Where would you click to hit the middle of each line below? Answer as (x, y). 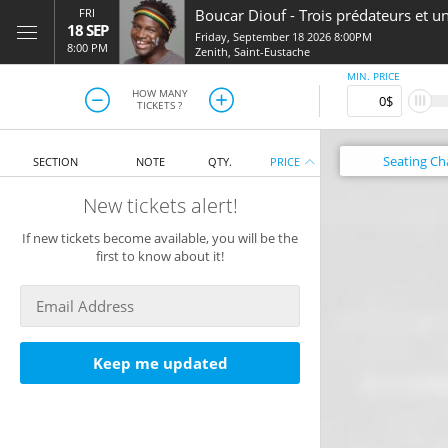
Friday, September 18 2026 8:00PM (283, 36)
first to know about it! (160, 256)
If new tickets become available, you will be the (160, 238)
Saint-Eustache (272, 51)
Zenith (211, 51)
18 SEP (87, 30)
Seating (405, 161)
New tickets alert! (160, 205)
